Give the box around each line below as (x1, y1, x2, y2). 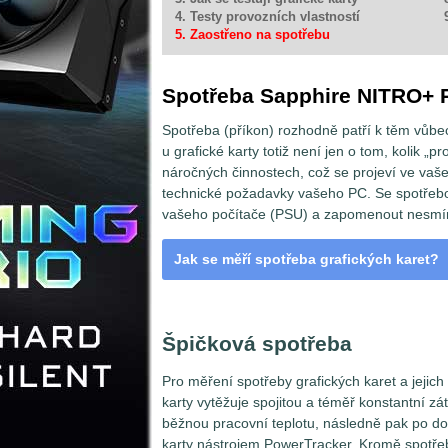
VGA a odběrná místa (182, 297, 342, 316)
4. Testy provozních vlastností (175, 9, 360, 24)
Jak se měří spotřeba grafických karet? (174, 251, 439, 268)
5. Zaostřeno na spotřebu (175, 27, 330, 42)
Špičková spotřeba (162, 331, 352, 355)
